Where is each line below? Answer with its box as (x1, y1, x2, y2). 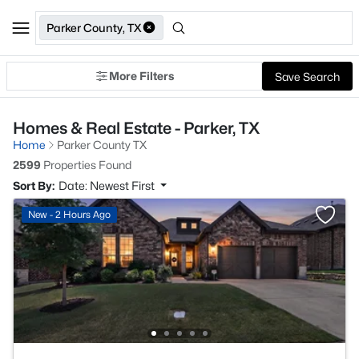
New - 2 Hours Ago (28, 208, 111, 220)
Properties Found (41, 158, 131, 171)
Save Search (275, 69, 340, 83)
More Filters (109, 69, 174, 83)
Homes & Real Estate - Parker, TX (13, 119, 260, 138)
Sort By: (13, 179, 54, 192)
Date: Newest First (58, 179, 157, 192)
